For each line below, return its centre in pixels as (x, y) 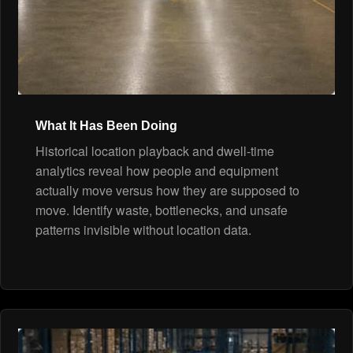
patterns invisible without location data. (143, 230)
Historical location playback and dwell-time (155, 151)
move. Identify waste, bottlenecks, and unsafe (162, 210)
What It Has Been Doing (106, 126)
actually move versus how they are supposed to (167, 191)
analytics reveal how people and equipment (157, 171)
